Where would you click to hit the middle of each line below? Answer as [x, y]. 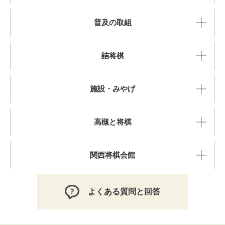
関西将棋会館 [113, 155]
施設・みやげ [113, 89]
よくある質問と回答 [124, 192]
